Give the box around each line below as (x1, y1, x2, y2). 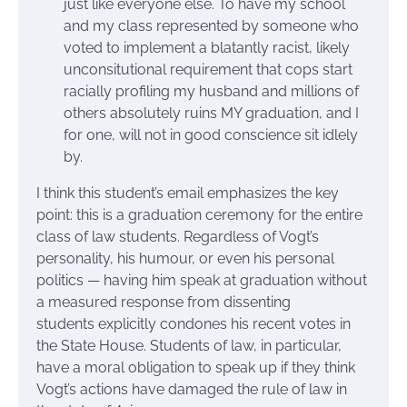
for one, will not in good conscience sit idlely (64, 125, 358, 144)
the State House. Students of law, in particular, (36, 336, 342, 354)
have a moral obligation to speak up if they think (36, 358, 355, 376)
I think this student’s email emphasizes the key (36, 184, 339, 202)
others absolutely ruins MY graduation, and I (64, 104, 359, 122)
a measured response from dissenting (36, 293, 291, 311)
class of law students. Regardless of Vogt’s (36, 227, 319, 245)
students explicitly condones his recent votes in (36, 314, 351, 333)
